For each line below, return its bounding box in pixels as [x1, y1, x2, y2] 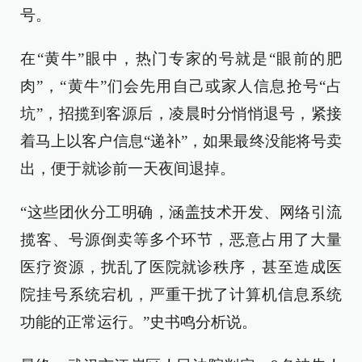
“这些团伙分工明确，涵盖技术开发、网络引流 [20, 204, 342, 221]
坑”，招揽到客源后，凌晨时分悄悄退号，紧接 [20, 105, 342, 122]
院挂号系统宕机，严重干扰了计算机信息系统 [20, 286, 342, 303]
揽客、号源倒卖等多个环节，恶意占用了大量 [20, 231, 342, 248]
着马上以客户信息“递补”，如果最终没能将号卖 [20, 133, 342, 149]
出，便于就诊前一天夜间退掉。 [20, 160, 235, 177]
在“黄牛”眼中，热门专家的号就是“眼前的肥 [20, 50, 342, 67]
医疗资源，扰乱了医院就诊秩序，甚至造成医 [20, 259, 342, 276]
